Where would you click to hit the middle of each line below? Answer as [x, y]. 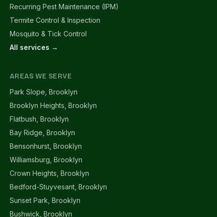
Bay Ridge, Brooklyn [42, 132]
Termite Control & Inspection [55, 20]
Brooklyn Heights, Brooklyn [53, 105]
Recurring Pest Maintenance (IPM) [64, 7]
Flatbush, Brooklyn [39, 119]
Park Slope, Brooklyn [44, 92]
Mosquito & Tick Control [48, 34]
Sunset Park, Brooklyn [45, 200]
